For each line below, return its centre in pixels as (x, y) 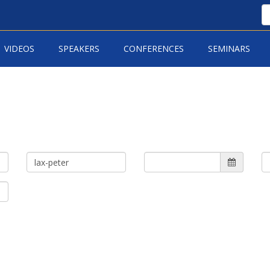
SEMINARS (229, 49)
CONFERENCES (153, 49)
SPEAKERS (79, 49)
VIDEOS (19, 49)
